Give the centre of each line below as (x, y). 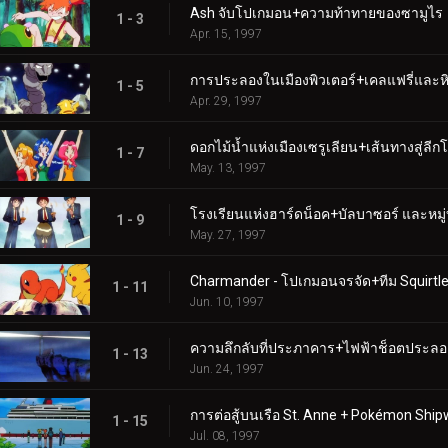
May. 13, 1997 (228, 167)
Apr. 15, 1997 (226, 33)
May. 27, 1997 (228, 234)
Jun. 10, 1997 (227, 301)
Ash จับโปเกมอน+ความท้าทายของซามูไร (316, 12)
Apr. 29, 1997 (226, 100)
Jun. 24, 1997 (227, 368)
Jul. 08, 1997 (225, 435)
